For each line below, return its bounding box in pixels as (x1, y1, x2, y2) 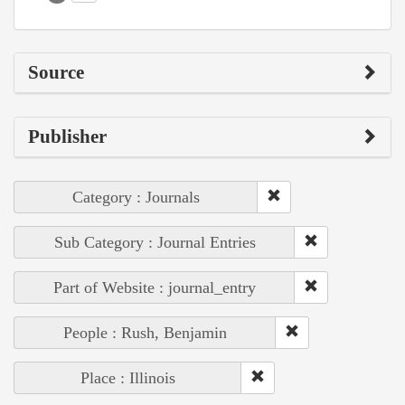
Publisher (28, 126, 107, 148)
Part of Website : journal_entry (53, 278, 256, 297)
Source (28, 61, 84, 84)
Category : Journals (72, 188, 200, 207)
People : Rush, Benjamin (63, 324, 227, 343)
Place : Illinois (80, 369, 175, 388)
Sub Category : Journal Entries (53, 233, 256, 252)
